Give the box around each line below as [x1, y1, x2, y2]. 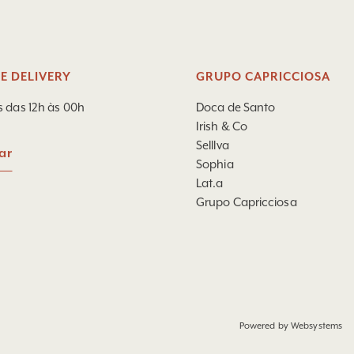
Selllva [196, 138, 229, 152]
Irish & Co [196, 119, 247, 133]
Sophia [196, 157, 234, 171]
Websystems [291, 321, 342, 331]
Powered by [239, 321, 291, 331]
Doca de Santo [196, 100, 276, 114]
